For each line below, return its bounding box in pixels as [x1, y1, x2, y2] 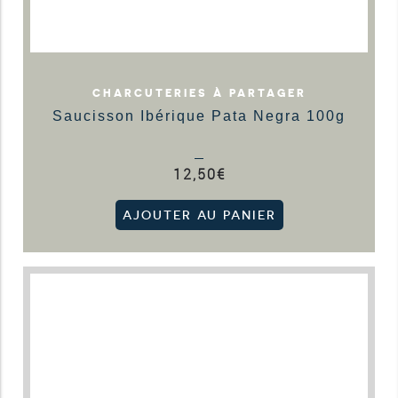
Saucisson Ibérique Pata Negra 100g [52, 107, 346, 123]
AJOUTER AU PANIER [122, 207, 276, 222]
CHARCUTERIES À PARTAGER [92, 85, 306, 99]
